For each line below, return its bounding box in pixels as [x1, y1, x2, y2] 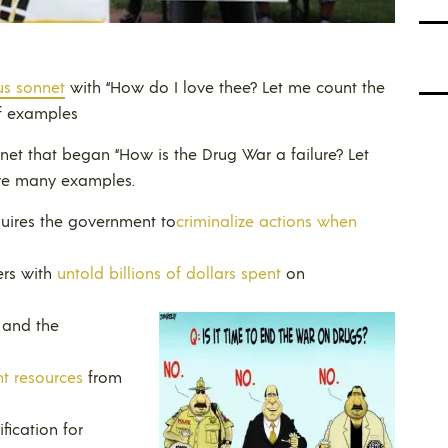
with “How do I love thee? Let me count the [65, 75, 385, 97]
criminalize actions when [176, 209, 357, 231]
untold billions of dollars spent [57, 261, 281, 283]
